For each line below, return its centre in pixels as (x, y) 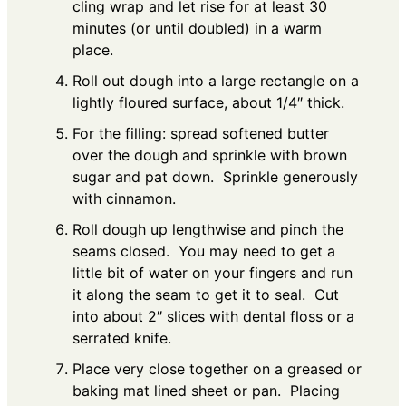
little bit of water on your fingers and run (213, 273)
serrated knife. (122, 338)
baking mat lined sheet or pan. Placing (206, 391)
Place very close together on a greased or (217, 369)
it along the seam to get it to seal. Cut (206, 295)
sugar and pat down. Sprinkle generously (215, 177)
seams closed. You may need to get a (204, 251)
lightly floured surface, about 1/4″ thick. (211, 103)
